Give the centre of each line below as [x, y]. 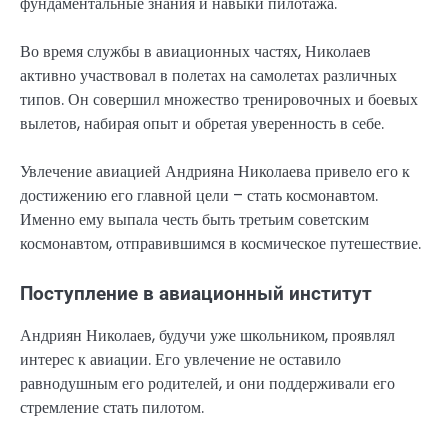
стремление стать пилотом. [112, 407]
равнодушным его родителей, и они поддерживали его [207, 383]
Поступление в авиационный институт [196, 293]
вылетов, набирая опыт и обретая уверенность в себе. [202, 123]
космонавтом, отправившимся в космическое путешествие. [220, 243]
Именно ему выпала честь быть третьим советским [194, 219]
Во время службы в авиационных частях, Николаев [195, 51]
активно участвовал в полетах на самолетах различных [208, 75]
